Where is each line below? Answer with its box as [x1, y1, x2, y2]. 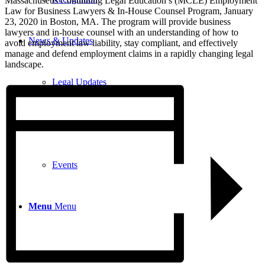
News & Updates [28, 35, 93, 46]
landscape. [5, 59, 44, 69]
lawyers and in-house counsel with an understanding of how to [5, 27, 238, 37]
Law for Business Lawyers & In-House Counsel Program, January [5, 5, 253, 16]
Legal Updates [52, 77, 106, 87]
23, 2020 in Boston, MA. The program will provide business [5, 16, 231, 27]
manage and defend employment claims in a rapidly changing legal [5, 48, 253, 59]
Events [52, 160, 77, 170]
